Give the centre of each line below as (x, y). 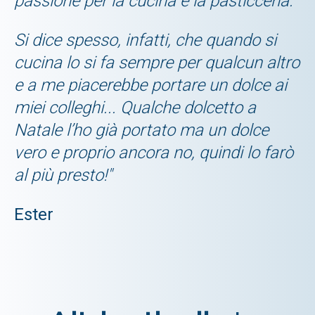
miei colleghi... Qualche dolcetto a (135, 107)
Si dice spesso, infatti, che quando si (145, 40)
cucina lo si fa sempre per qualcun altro (157, 62)
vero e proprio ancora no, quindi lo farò (154, 152)
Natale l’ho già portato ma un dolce (141, 130)
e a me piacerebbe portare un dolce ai (150, 85)
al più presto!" (63, 175)
